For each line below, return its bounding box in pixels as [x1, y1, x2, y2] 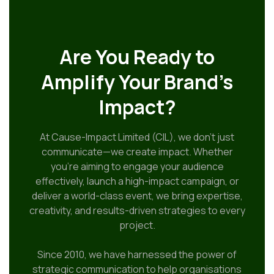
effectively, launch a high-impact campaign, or [35, 174, 239, 188]
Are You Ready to [59, 43, 215, 70]
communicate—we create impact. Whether [41, 145, 233, 158]
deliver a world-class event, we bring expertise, [31, 189, 243, 202]
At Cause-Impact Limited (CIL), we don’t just [40, 130, 234, 144]
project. [119, 218, 155, 232]
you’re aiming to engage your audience [50, 160, 224, 173]
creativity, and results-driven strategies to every [29, 204, 245, 217]
